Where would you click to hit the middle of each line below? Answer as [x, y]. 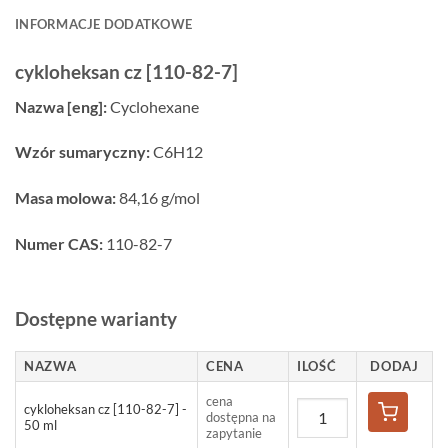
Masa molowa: [67, 198]
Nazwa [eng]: [62, 106]
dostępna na [241, 417]
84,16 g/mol [159, 198]
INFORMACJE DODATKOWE [104, 23]
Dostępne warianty [96, 318]
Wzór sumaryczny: [84, 152]
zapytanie [234, 433]
